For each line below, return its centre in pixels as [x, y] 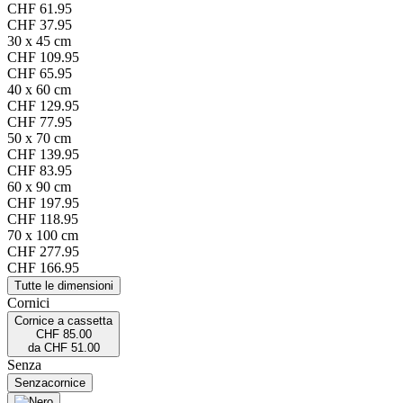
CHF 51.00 [72, 348]
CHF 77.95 [40, 122]
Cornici [28, 303]
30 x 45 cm [39, 41]
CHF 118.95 [43, 219]
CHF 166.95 [43, 268]
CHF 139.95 [43, 155]
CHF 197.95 [43, 203]
